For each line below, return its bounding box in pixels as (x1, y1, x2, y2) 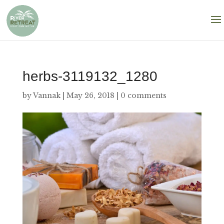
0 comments (120, 91, 166, 100)
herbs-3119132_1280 (22, 68, 157, 84)
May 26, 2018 (66, 91, 114, 100)
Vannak (32, 91, 60, 100)
